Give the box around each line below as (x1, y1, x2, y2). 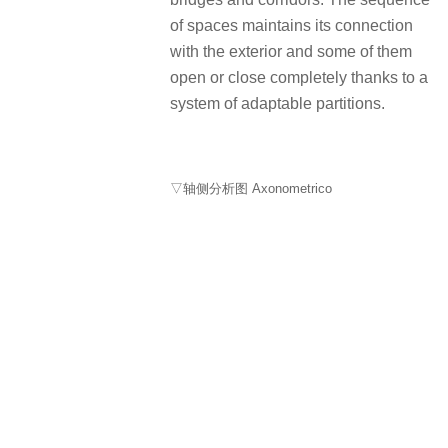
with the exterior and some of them (170, 42, 412, 60)
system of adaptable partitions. (170, 94, 385, 112)
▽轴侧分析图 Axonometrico (170, 181, 332, 196)
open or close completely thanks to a (170, 68, 428, 86)
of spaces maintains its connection (170, 16, 413, 34)
